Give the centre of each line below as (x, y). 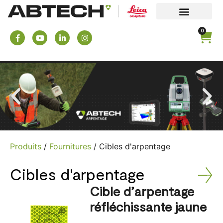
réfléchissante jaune (148, 206)
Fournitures (70, 146)
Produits (26, 146)
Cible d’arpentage (142, 191)
